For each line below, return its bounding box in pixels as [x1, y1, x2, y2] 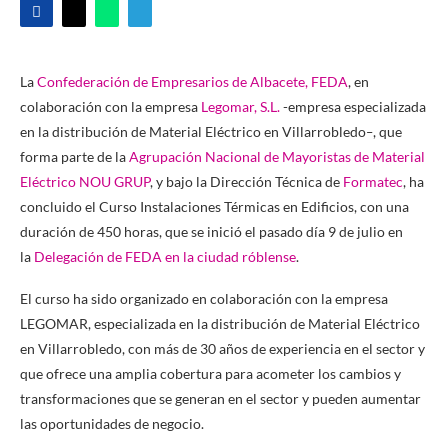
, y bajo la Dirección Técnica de [150, 173, 343, 191]
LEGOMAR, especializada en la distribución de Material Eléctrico [20, 315, 420, 333]
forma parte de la [20, 148, 129, 166]
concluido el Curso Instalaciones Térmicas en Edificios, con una [20, 198, 409, 216]
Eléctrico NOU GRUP [20, 173, 150, 191]
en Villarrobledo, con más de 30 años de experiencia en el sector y [20, 340, 425, 358]
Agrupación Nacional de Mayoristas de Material [129, 148, 425, 166]
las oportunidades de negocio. [20, 415, 204, 433]
